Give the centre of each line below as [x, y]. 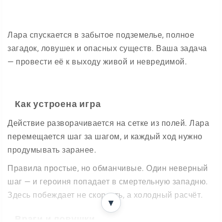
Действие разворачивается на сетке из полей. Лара [108, 123]
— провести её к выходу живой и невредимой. [97, 62]
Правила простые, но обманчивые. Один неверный [108, 168]
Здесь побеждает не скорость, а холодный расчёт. [105, 195]
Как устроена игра [58, 104]
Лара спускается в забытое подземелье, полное [101, 35]
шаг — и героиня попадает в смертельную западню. [108, 182]
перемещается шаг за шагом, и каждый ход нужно [105, 137]
